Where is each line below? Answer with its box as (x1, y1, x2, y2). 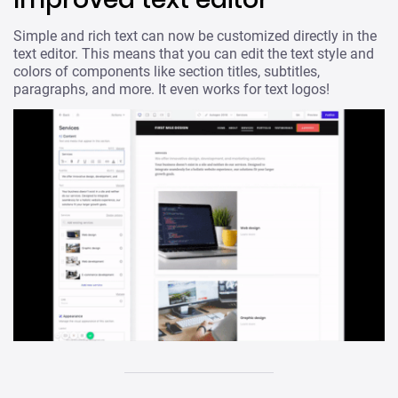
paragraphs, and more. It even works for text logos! (13, 81, 330, 99)
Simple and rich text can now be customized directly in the (13, 28, 377, 45)
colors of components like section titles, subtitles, (13, 63, 320, 81)
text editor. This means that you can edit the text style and (13, 45, 374, 63)
